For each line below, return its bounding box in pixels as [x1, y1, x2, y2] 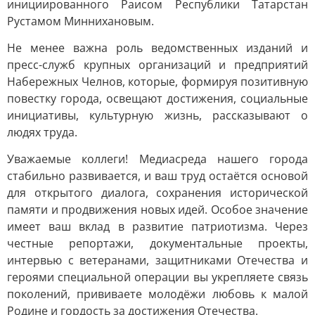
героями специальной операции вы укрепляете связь [7, 269, 308, 285]
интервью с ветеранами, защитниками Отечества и [7, 252, 308, 268]
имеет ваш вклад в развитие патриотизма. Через [7, 219, 308, 234]
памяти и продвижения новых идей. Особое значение [7, 202, 308, 217]
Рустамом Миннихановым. [7, 13, 154, 29]
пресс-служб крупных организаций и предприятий [7, 57, 308, 72]
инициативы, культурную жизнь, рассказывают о [7, 108, 308, 123]
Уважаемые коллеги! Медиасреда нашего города [7, 151, 308, 167]
